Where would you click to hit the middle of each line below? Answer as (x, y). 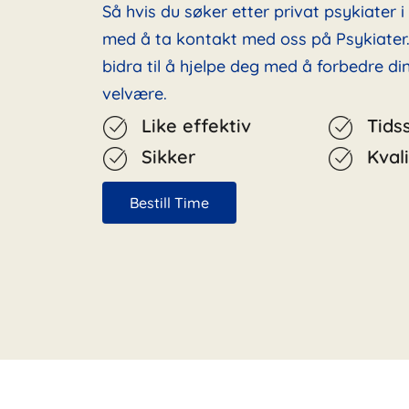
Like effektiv (196, 126)
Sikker (168, 157)
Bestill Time (169, 203)
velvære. (135, 94)
